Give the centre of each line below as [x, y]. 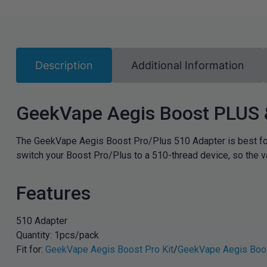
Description [64, 65]
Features [53, 193]
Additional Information [187, 65]
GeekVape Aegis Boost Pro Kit [109, 249]
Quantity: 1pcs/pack [57, 235]
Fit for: [30, 249]
